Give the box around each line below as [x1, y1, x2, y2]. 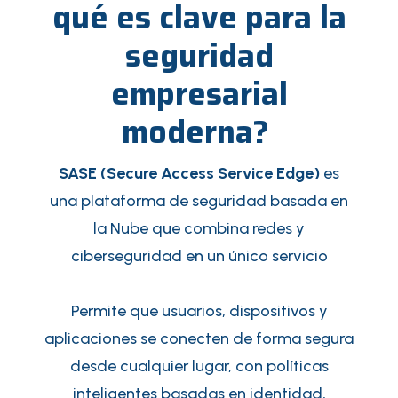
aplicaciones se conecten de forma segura [44, 329, 354, 348]
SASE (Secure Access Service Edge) [59, 163, 320, 183]
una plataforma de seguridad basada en [50, 191, 348, 211]
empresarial [110, 68, 288, 119]
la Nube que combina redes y [93, 219, 305, 238]
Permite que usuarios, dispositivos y [70, 301, 328, 321]
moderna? [121, 107, 277, 157]
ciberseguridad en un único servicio [70, 246, 328, 266]
